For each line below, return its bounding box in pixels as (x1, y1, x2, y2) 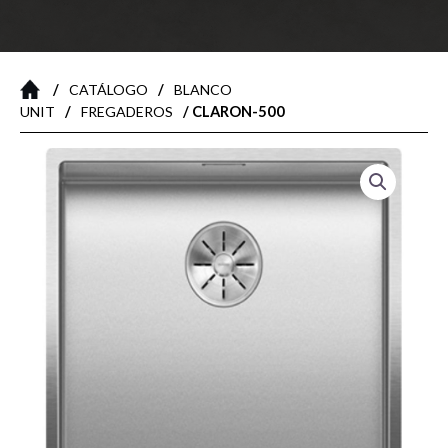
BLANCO (174, 81, 232, 98)
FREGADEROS (81, 103, 173, 120)
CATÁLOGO (69, 81, 148, 98)
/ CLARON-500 (180, 102, 285, 120)
